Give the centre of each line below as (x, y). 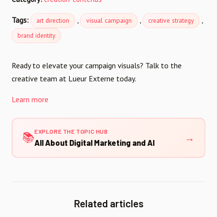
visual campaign (109, 21)
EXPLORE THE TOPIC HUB (71, 131)
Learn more (30, 99)
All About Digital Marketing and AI (94, 142)
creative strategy (171, 21)
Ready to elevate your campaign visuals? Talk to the (97, 65)
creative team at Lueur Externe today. (74, 78)
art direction (53, 21)
